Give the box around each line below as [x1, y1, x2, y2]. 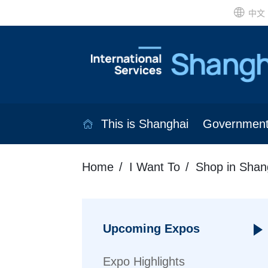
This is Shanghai [100, 117, 188, 131]
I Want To [129, 160, 180, 174]
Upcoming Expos [103, 222, 200, 236]
